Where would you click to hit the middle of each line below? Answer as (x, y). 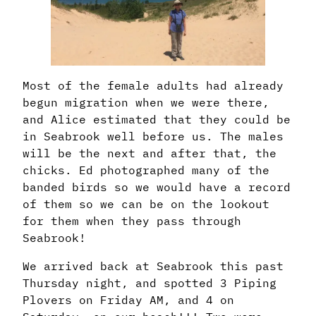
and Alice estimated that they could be (157, 120)
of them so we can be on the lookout (146, 204)
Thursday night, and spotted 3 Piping (150, 283)
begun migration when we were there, (146, 103)
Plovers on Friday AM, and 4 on (128, 300)
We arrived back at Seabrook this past (153, 266)
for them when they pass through (132, 221)
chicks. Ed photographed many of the (146, 170)
